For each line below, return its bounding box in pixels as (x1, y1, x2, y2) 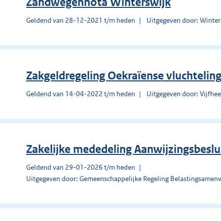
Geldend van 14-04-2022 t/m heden (26, 89, 135, 98)
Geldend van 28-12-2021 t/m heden (26, 15, 135, 25)
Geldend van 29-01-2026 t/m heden (26, 162, 135, 172)
